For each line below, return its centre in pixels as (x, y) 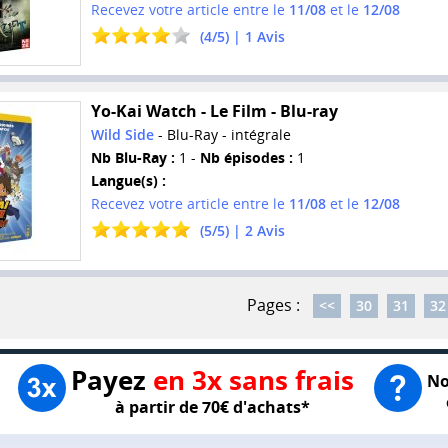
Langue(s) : (128, 180)
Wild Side (122, 134)
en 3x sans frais (253, 380)
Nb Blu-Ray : (132, 157)
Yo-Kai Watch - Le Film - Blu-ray (214, 110)
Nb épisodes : (246, 157)
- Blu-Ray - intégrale (222, 134)
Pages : (273, 305)
